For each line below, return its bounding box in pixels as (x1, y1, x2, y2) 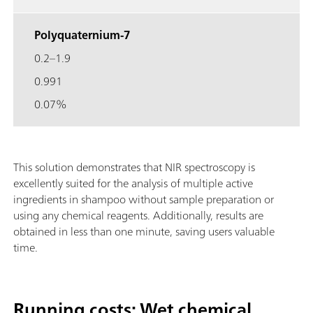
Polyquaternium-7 (34, 25, 131, 45)
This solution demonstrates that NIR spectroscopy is (13, 157, 255, 177)
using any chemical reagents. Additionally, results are (13, 205, 263, 226)
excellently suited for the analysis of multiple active (13, 173, 253, 194)
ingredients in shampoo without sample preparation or (13, 189, 274, 210)
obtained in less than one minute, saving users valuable (13, 221, 275, 242)
